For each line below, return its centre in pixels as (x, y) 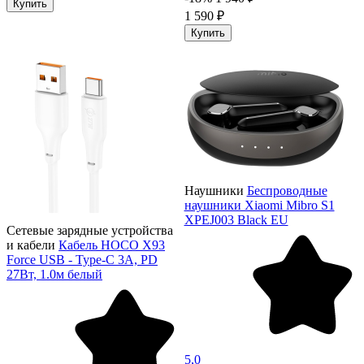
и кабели (31, 245)
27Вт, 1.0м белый (54, 274)
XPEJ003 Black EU (236, 219)
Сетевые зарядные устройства (90, 230)
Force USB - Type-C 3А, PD (82, 259)
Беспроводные (287, 190)
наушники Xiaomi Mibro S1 (259, 205)
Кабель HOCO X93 (112, 245)
